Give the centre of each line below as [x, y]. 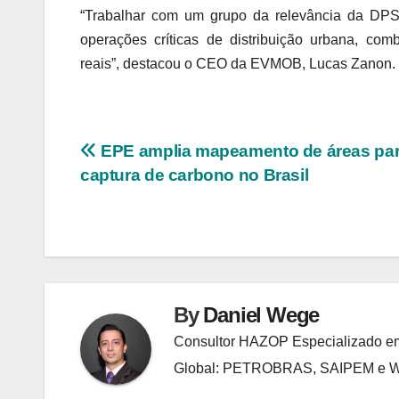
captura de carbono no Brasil [195, 175]
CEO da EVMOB [247, 64]
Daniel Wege [261, 315]
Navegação [149, 157]
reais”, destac [122, 64]
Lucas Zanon [350, 64]
